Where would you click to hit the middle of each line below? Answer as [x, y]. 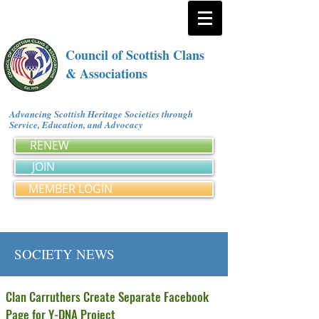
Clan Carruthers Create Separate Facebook [107, 297]
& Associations [106, 73]
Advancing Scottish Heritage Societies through [101, 114]
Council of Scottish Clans [135, 55]
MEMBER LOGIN [70, 189]
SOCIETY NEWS [64, 254]
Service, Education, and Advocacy [79, 125]
